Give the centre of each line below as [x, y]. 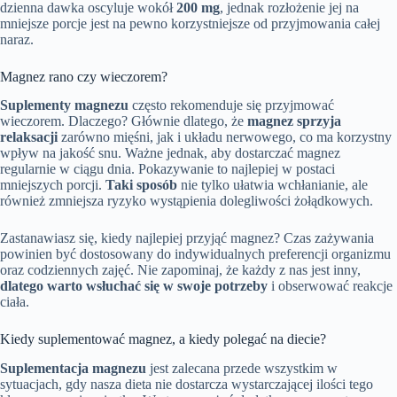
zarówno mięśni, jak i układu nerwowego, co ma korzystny [225, 137]
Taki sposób [141, 185]
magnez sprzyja [294, 121]
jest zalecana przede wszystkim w [242, 369]
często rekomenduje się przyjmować [231, 105]
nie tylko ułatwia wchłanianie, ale [272, 185]
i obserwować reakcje [330, 286]
